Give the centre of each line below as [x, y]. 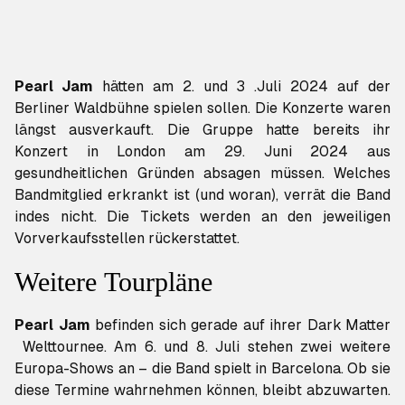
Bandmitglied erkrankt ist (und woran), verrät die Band [202, 195]
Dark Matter [349, 325]
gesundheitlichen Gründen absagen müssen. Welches [202, 174]
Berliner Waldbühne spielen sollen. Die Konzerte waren [202, 108]
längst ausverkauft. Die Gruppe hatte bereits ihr [202, 130]
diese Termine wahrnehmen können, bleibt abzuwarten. [202, 391]
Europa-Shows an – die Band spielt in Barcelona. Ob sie [202, 369]
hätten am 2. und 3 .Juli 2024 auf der [242, 87]
